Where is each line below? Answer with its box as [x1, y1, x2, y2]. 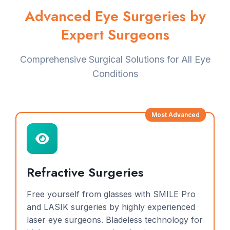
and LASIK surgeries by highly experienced [27, 202, 195, 212]
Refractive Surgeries [27, 163, 144, 181]
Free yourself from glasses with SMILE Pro [27, 189, 196, 199]
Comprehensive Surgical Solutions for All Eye [20, 54, 210, 65]
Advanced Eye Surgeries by [24, 6, 206, 27]
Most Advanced [151, 111, 200, 119]
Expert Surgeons [61, 24, 169, 45]
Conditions [92, 68, 138, 79]
